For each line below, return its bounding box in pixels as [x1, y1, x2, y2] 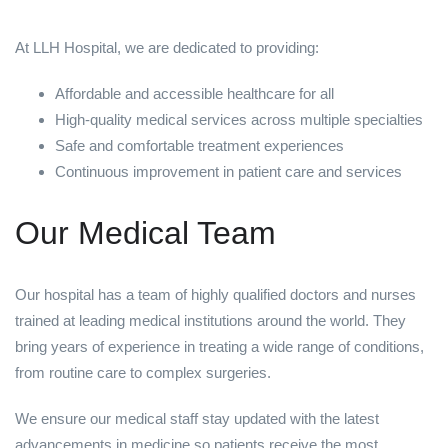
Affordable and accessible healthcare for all [55, 85, 334, 103]
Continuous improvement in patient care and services [55, 163, 402, 181]
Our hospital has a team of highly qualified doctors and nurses [15, 286, 416, 304]
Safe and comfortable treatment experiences [55, 137, 344, 155]
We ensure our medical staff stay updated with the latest [15, 410, 379, 428]
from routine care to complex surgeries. [15, 364, 271, 382]
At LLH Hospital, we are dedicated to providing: [15, 39, 319, 57]
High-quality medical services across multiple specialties [55, 111, 423, 129]
